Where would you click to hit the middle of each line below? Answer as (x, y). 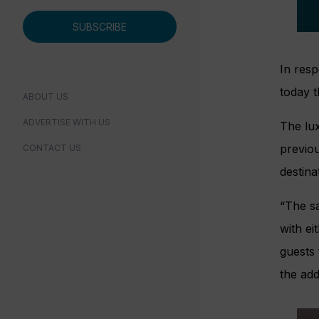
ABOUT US (46, 96)
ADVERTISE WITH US (67, 122)
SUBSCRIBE (100, 27)
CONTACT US (52, 148)
